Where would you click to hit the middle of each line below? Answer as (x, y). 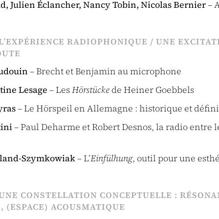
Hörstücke (91, 90)
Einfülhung (111, 158)
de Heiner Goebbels (152, 90)
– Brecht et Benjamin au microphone (105, 71)
